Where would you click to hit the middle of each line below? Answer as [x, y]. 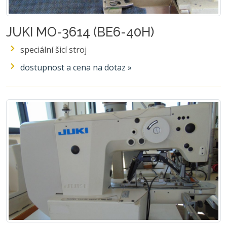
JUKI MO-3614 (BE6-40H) [80, 32]
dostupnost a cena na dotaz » [76, 68]
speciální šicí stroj [53, 50]
